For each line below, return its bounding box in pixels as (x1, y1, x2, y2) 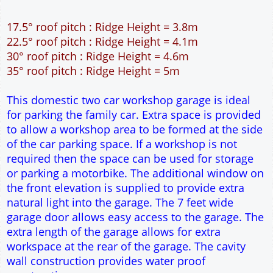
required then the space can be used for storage (7, 227, 253, 243)
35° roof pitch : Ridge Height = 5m (7, 140, 180, 155)
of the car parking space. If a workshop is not (7, 213, 237, 228)
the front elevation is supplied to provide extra (7, 257, 244, 272)
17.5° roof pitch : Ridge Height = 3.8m (7, 96, 198, 111)
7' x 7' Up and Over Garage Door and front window (7, 31, 265, 46)
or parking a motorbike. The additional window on (7, 242, 264, 257)
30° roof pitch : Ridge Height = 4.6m (7, 125, 189, 140)
